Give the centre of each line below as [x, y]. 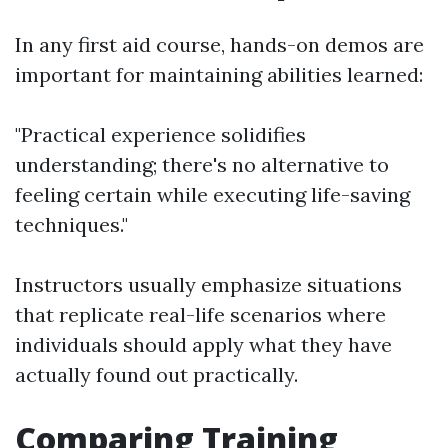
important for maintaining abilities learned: [219, 74]
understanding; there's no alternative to [202, 164]
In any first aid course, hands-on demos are [219, 44]
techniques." [71, 224]
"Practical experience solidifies [160, 134]
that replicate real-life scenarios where [200, 314]
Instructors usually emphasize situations [208, 284]
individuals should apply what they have [203, 344]
